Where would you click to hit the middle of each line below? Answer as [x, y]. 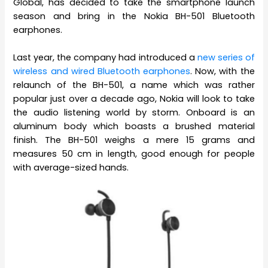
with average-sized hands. [71, 168]
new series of [226, 58]
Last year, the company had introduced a [105, 58]
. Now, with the [223, 71]
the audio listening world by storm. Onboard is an [134, 113]
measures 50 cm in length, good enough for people [134, 154]
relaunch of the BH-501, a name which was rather [134, 85]
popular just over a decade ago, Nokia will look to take [134, 99]
